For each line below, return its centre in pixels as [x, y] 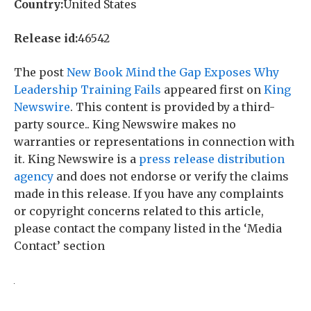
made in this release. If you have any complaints [149, 193]
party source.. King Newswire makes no [125, 124]
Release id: [46, 38]
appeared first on [212, 89]
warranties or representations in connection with [154, 141]
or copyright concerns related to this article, [139, 211]
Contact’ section [59, 245]
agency [34, 176]
